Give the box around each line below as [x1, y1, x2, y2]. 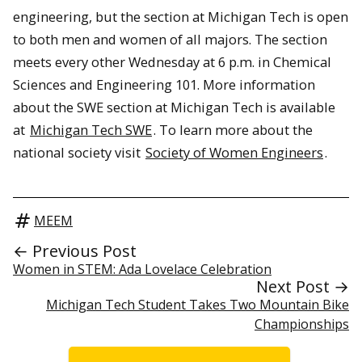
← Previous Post [13, 239, 137, 262]
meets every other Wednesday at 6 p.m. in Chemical [13, 53, 331, 72]
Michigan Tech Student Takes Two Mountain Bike [46, 295, 349, 314]
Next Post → [256, 275, 349, 297]
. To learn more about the [154, 120, 313, 140]
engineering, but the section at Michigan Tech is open [13, 7, 348, 27]
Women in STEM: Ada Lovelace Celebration [13, 259, 271, 278]
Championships [255, 314, 349, 333]
